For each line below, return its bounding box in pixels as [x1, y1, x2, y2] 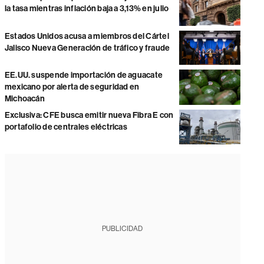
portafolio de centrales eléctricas [4, 122, 127, 133]
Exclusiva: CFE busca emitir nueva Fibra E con [4, 110, 174, 121]
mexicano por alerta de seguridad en [4, 82, 140, 93]
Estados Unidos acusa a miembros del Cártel [4, 31, 169, 41]
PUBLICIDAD [102, 224, 143, 233]
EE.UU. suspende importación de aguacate [4, 70, 163, 81]
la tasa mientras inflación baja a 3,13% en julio [4, 4, 169, 14]
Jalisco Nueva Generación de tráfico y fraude [4, 42, 170, 53]
